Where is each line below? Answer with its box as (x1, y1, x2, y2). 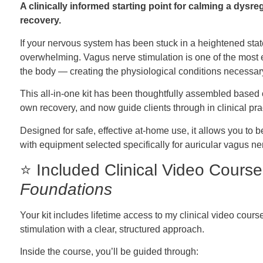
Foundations (19, 180, 112, 198)
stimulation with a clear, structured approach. (19, 224, 204, 234)
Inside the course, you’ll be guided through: (19, 247, 198, 257)
